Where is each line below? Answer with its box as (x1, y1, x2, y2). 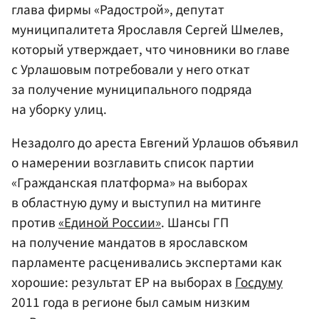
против (11, 212, 58, 233)
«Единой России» (58, 212, 161, 233)
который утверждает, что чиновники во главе (11, 39, 290, 60)
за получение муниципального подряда (11, 79, 252, 100)
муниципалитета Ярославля (11, 19, 185, 40)
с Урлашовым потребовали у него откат (11, 59, 250, 80)
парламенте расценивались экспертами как (11, 252, 282, 273)
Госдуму (235, 272, 283, 293)
